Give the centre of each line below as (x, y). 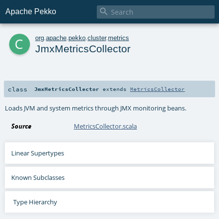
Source (22, 126)
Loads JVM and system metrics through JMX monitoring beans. (96, 108)
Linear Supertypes (38, 153)
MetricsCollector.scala (106, 126)
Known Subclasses (38, 177)
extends (115, 89)
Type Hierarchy (35, 202)
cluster (97, 38)
